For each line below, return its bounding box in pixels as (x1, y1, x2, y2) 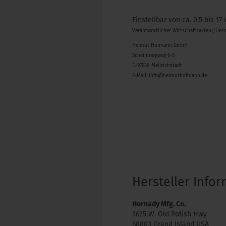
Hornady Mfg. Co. (132, 200, 186, 208)
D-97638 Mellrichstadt (132, 63, 182, 69)
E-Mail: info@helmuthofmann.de (132, 73, 207, 79)
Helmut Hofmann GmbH (132, 42, 188, 48)
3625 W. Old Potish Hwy (132, 210, 207, 218)
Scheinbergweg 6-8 (132, 52, 175, 59)
